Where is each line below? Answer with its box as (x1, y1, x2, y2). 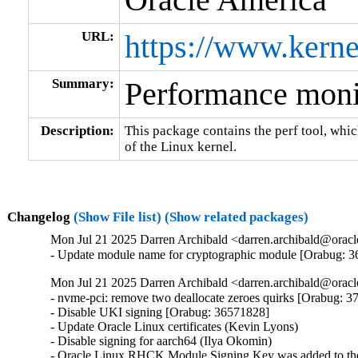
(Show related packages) (164, 209, 308, 225)
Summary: (51, 75, 114, 91)
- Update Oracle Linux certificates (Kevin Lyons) (50, 320, 299, 334)
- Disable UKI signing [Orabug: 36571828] (50, 305, 270, 320)
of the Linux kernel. (124, 138, 237, 154)
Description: (40, 122, 114, 138)
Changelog (6, 209, 74, 225)
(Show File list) (73, 209, 161, 225)
